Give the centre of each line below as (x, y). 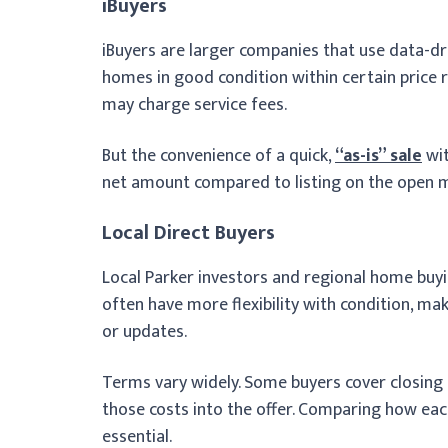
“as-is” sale (378, 155)
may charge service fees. (196, 104)
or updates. (144, 331)
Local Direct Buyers (188, 232)
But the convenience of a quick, (218, 155)
